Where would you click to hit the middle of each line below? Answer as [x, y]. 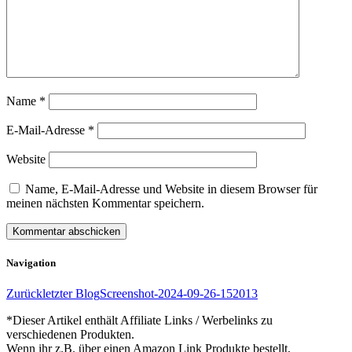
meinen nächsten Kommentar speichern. [105, 203]
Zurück [24, 293]
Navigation [31, 262]
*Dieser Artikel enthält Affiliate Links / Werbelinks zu [139, 320]
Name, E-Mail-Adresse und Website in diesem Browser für [171, 189]
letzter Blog [71, 293]
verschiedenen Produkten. [70, 334]
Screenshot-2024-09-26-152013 [179, 293]
